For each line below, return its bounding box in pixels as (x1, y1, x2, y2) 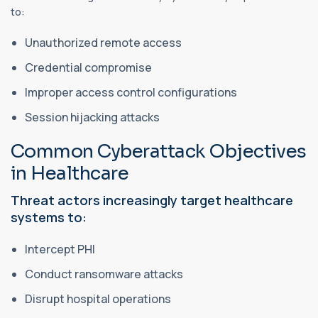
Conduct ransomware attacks (25, 265, 185, 282)
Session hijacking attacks (25, 109, 162, 125)
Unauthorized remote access (25, 34, 184, 50)
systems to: (11, 208, 87, 226)
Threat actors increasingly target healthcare (11, 191, 293, 209)
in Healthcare (11, 161, 129, 185)
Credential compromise (25, 59, 154, 75)
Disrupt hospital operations (25, 290, 173, 307)
